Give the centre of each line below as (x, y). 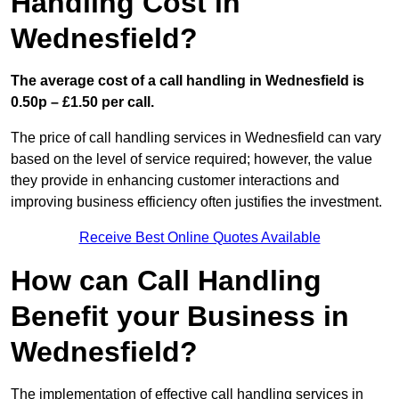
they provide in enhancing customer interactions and (175, 181)
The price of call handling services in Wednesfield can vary (196, 138)
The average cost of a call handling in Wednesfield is (187, 81)
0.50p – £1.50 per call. (82, 102)
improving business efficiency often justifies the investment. (196, 202)
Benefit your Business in (180, 317)
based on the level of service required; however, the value (191, 159)
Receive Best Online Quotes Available (199, 238)
